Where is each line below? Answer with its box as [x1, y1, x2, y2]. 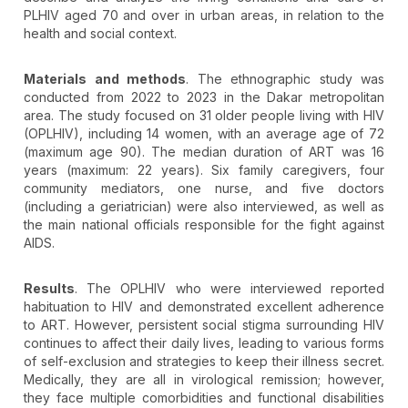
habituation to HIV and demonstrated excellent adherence [24, 298, 384, 314]
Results [24, 280, 75, 296]
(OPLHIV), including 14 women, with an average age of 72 [24, 125, 384, 141]
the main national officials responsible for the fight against [24, 216, 384, 232]
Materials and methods [24, 70, 186, 87]
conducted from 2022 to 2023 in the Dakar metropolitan [24, 88, 384, 105]
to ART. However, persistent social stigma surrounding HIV [24, 316, 384, 332]
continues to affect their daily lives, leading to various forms [24, 334, 384, 351]
